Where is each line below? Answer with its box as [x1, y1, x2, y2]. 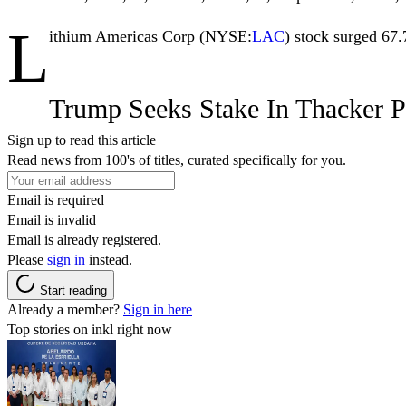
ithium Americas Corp [49, 26, 195, 45]
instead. [85, 251, 132, 267]
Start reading [40, 283, 107, 297]
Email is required [7, 191, 104, 208]
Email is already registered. [7, 231, 161, 247]
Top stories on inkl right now [7, 321, 172, 337]
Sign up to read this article [7, 131, 156, 148]
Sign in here [123, 301, 192, 317]
